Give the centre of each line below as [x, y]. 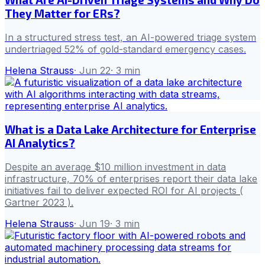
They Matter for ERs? [62, 13]
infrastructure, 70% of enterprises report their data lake [131, 179]
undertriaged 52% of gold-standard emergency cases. [125, 49]
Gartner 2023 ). [39, 203]
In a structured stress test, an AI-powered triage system [130, 37]
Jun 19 [95, 224]
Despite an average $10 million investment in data [115, 167]
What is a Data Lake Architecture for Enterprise [130, 130]
